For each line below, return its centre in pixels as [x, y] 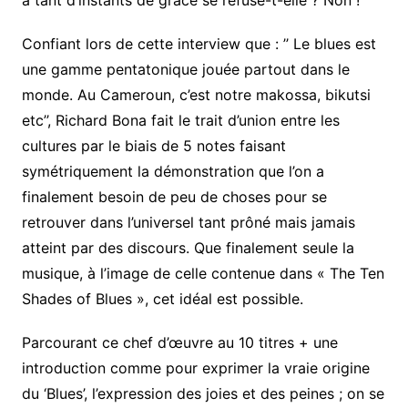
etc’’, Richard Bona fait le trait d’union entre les [180, 120]
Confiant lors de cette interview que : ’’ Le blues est [199, 43]
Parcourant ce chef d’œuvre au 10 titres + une [182, 342]
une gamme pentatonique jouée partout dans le [185, 69]
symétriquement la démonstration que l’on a [173, 171]
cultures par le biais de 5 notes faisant [153, 145]
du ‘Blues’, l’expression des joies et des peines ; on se [203, 393]
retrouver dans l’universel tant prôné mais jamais [188, 222]
